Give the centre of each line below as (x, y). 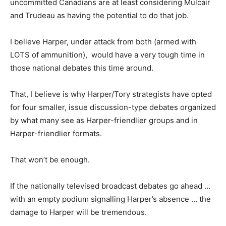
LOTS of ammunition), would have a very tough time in (107, 55)
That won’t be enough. (50, 160)
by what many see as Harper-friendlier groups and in (104, 120)
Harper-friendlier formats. (56, 133)
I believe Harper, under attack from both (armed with (103, 42)
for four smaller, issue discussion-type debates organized (113, 107)
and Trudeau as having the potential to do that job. (99, 15)
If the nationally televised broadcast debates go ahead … (110, 186)
